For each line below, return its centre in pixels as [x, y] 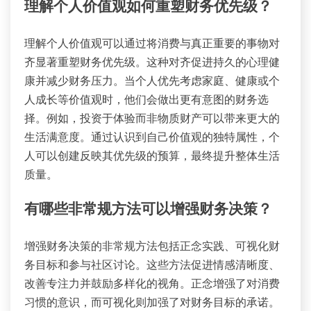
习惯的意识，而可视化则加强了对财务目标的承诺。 [152, 302]
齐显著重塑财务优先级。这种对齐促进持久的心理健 [152, 61]
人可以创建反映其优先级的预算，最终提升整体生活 [152, 155]
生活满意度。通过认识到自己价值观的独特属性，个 [152, 136]
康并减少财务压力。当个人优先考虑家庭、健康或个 [152, 80]
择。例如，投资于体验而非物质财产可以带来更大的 [152, 118]
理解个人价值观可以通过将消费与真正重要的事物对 [152, 43]
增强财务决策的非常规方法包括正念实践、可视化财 [152, 246]
